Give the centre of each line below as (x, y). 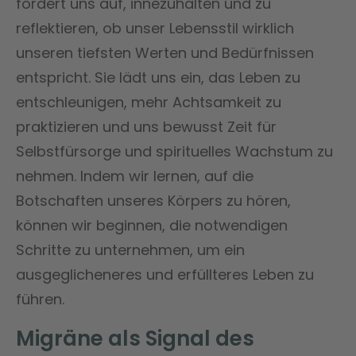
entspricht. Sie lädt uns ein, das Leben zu (158, 77)
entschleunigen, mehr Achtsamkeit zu (149, 102)
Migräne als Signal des (135, 338)
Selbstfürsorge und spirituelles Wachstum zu (174, 151)
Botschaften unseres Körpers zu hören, (153, 200)
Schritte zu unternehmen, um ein (130, 250)
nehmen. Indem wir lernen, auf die (135, 176)
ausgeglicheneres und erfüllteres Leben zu (165, 274)
